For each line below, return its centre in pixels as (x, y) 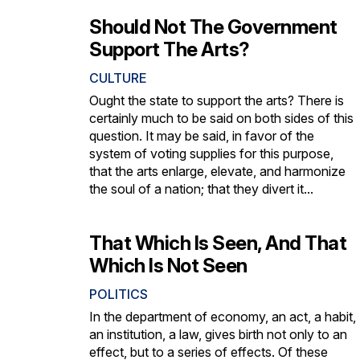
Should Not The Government (213, 27)
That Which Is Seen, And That (218, 243)
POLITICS (119, 294)
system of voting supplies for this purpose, (211, 153)
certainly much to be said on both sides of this (221, 118)
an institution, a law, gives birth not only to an (218, 334)
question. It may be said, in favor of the (202, 135)
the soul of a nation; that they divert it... (201, 188)
